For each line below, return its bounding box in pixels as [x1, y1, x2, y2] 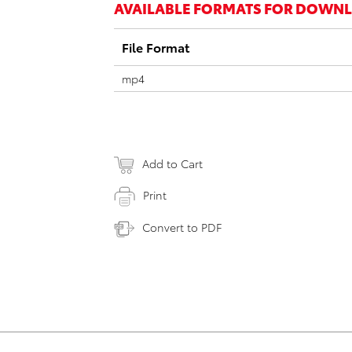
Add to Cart [142, 155, 203, 171]
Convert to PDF [142, 219, 222, 236]
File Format [122, 37, 189, 56]
